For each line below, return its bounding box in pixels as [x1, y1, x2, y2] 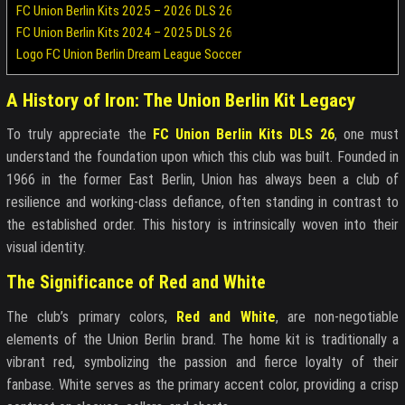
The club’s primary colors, [6, 307, 176, 325]
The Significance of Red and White [6, 270, 266, 293]
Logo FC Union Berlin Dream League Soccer [16, 46, 241, 63]
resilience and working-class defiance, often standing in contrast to [6, 193, 399, 211]
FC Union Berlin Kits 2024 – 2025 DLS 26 [16, 24, 233, 42]
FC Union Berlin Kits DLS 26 [152, 125, 334, 143]
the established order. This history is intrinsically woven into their [6, 215, 399, 233]
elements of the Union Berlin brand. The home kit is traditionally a [6, 330, 399, 348]
